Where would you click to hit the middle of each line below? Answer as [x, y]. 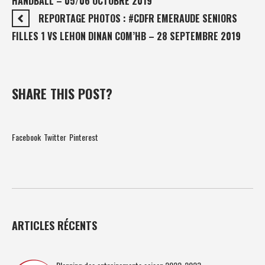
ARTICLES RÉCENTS [54, 225]
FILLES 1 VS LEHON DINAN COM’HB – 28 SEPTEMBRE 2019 [126, 36]
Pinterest [84, 137]
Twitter [55, 137]
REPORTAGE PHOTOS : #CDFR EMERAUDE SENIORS [138, 18]
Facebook [26, 137]
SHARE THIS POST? [62, 93]
